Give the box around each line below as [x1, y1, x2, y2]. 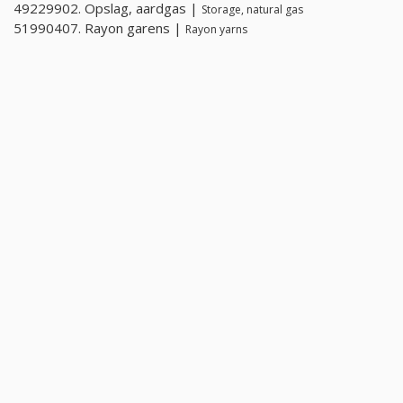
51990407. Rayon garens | [13, 19, 185, 38]
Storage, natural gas [201, 2, 303, 18]
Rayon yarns [185, 22, 247, 38]
